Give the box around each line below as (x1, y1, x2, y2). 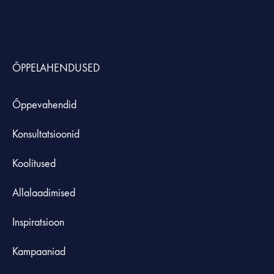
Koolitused (12, 157, 56, 170)
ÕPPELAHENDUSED (12, 62, 100, 75)
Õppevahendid (12, 98, 76, 111)
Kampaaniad (12, 245, 68, 258)
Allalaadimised (12, 187, 75, 199)
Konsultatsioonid (12, 128, 80, 141)
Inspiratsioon (12, 216, 64, 229)
